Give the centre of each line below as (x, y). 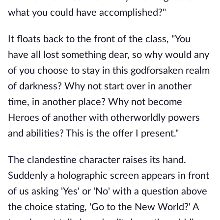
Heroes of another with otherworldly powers (104, 118)
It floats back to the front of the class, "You (99, 39)
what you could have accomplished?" (87, 13)
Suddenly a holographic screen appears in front (109, 176)
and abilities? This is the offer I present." (93, 134)
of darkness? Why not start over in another (100, 86)
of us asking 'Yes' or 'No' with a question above (108, 192)
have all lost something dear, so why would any (109, 55)
